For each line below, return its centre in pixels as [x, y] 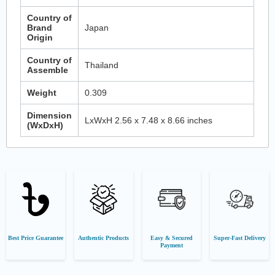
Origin [40, 37]
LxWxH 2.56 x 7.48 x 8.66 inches [149, 120]
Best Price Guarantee [35, 238]
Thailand [102, 65]
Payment [171, 246]
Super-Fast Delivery [239, 238]
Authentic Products [104, 238]
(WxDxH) [45, 125]
